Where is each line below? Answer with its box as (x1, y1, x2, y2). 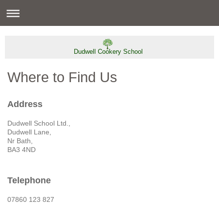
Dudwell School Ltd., (7, 119, 70, 127)
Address (7, 99, 43, 109)
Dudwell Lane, (7, 128, 51, 136)
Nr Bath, (7, 136, 33, 145)
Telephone (7, 175, 51, 185)
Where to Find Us (7, 69, 117, 85)
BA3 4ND (7, 145, 36, 153)
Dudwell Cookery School (73, 47, 143, 55)
